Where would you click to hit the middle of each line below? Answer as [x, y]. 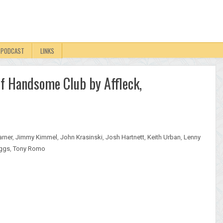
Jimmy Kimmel [36, 137]
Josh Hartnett [125, 137]
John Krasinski [81, 137]
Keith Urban [164, 137]
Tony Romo [29, 149]
